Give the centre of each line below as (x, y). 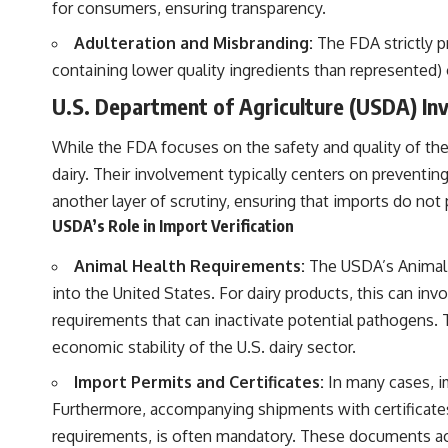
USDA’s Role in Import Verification (173, 226)
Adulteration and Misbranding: (193, 42)
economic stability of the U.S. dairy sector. (204, 346)
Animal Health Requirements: (189, 265)
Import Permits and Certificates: (199, 381)
